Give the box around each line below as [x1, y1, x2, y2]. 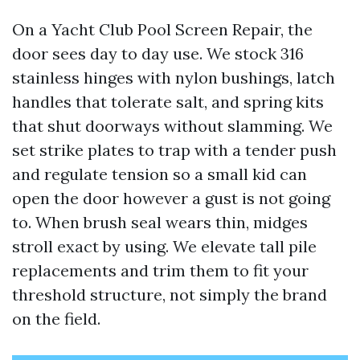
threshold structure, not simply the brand [12, 284, 327, 305]
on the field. [12, 309, 100, 329]
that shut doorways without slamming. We [12, 116, 333, 136]
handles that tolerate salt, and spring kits [12, 92, 324, 112]
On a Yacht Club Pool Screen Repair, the [12, 19, 313, 39]
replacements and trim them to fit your [12, 260, 309, 280]
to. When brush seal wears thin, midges [12, 212, 308, 232]
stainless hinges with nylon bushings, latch [12, 67, 335, 88]
